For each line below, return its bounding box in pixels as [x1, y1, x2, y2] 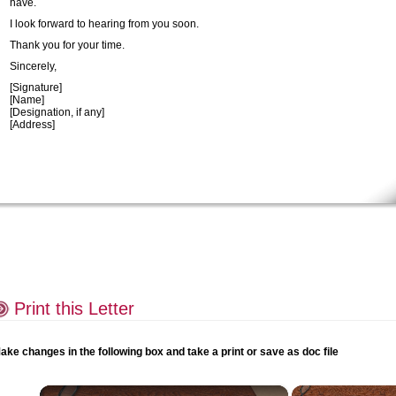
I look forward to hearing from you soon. [10, 17, 199, 30]
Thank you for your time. [10, 38, 125, 51]
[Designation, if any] [10, 105, 104, 118]
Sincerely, [10, 59, 57, 72]
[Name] [10, 93, 44, 106]
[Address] [10, 118, 55, 131]
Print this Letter [14, 298, 134, 318]
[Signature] [10, 80, 62, 94]
